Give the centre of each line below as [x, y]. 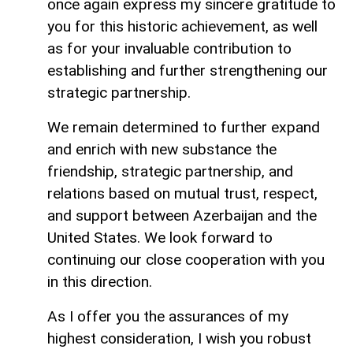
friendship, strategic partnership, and [170, 172]
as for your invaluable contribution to [169, 49]
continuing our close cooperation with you [186, 260]
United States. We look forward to [160, 238]
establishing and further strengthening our [188, 71]
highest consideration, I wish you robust [179, 339]
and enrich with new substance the [162, 150]
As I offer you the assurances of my [168, 317]
